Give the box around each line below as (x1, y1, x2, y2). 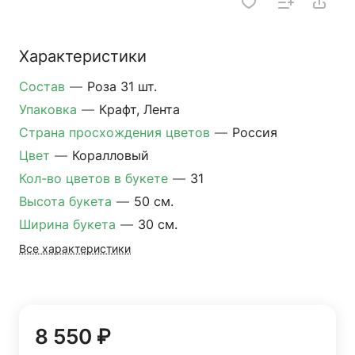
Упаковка (19, 101, 81, 117)
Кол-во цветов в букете (19, 170, 172, 186)
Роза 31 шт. (87, 78, 157, 94)
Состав (19, 78, 69, 94)
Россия (232, 124, 277, 140)
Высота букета (19, 193, 116, 209)
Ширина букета (19, 216, 120, 232)
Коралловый (72, 147, 149, 163)
